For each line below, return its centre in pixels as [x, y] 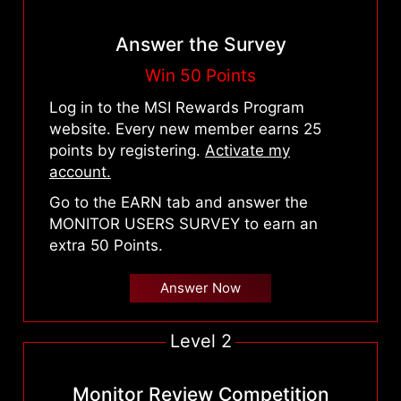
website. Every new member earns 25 [185, 128]
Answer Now [200, 288]
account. [80, 171]
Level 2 [200, 341]
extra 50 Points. [106, 245]
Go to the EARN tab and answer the [178, 202]
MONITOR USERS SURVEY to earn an [183, 223]
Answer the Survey [200, 44]
